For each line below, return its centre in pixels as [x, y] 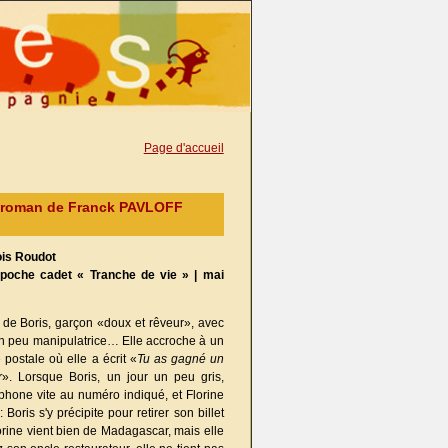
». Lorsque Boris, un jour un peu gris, [113, 377]
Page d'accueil [183, 148]
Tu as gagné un [180, 359]
